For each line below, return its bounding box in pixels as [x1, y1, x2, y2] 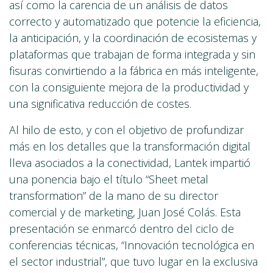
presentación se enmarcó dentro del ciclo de [9, 221, 234, 236]
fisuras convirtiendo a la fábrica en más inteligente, [9, 63, 258, 79]
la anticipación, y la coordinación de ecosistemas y [9, 30, 257, 46]
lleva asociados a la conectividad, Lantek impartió [9, 155, 250, 171]
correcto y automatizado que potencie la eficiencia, [9, 14, 261, 29]
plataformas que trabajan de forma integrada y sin [9, 47, 255, 62]
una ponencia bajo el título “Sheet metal [9, 172, 208, 187]
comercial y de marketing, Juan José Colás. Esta [9, 205, 241, 220]
